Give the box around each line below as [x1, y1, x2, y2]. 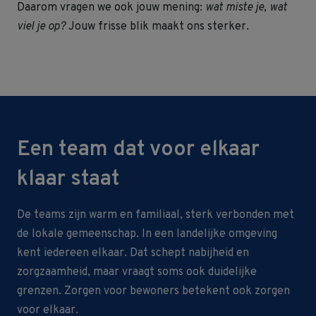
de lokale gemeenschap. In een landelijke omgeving [17, 227, 277, 241]
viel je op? [17, 20, 66, 34]
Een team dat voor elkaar [17, 137, 260, 163]
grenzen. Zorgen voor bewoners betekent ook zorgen [17, 284, 290, 298]
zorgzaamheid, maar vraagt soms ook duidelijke [17, 265, 257, 279]
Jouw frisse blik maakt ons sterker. [66, 20, 249, 34]
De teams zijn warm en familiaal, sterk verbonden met [17, 208, 294, 222]
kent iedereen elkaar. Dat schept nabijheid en [17, 246, 249, 260]
